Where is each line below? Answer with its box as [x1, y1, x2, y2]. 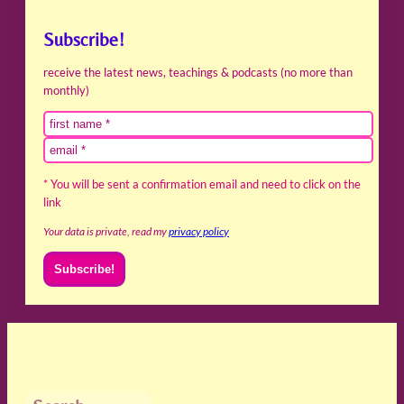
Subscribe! [43, 29, 124, 51]
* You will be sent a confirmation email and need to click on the [43, 177, 361, 192]
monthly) [43, 83, 89, 98]
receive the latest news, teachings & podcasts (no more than [43, 65, 353, 80]
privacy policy [169, 225, 229, 239]
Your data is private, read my [43, 225, 169, 239]
